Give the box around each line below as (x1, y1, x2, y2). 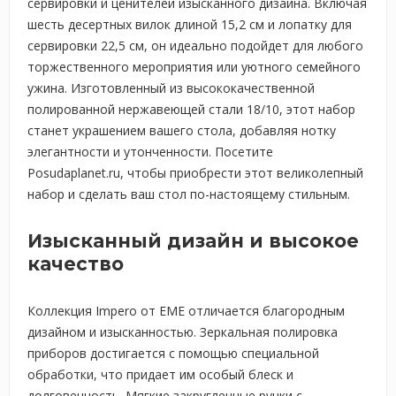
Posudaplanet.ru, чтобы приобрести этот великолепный (27, 164, 363, 181)
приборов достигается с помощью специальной (27, 345, 319, 362)
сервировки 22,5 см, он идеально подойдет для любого (27, 37, 363, 54)
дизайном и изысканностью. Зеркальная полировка (27, 324, 338, 340)
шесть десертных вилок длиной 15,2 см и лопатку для (27, 16, 352, 33)
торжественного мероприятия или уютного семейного (27, 58, 361, 75)
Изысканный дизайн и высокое (27, 230, 359, 252)
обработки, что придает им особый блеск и (27, 366, 293, 383)
